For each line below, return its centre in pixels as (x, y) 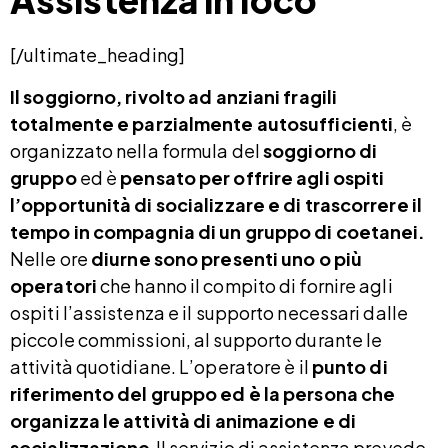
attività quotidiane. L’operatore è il (161, 366)
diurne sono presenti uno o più (227, 258)
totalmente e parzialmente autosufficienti (202, 123)
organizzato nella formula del (137, 150)
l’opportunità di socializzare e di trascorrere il (216, 204)
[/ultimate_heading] (97, 55)
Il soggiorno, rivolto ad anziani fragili (174, 96)
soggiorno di (320, 150)
